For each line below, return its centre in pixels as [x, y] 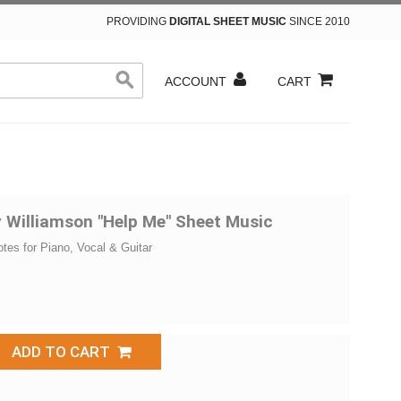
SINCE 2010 [318, 21]
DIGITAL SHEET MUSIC [228, 21]
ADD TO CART [64, 352]
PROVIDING [138, 21]
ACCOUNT [196, 81]
